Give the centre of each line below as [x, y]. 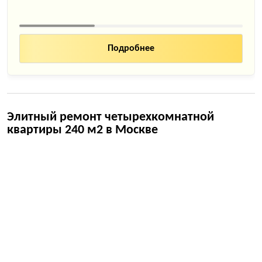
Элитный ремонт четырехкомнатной [111, 117]
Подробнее [131, 49]
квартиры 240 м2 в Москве [82, 130]
